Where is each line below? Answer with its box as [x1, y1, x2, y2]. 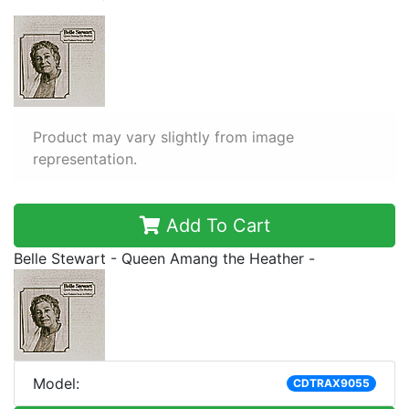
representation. [33, 150, 137, 168]
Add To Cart [160, 215, 270, 236]
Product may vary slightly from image [33, 128, 294, 146]
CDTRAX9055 [292, 376, 370, 390]
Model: [33, 374, 79, 393]
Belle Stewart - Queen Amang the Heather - [14, 249, 315, 267]
